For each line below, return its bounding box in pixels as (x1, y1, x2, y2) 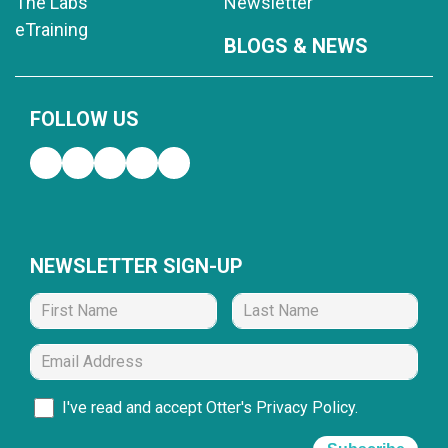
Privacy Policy (256, 397, 355, 417)
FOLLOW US (30, 106, 139, 131)
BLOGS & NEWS (224, 33, 368, 58)
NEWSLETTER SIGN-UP (30, 253, 243, 278)
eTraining (15, 18, 88, 40)
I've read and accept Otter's (62, 397, 256, 417)
